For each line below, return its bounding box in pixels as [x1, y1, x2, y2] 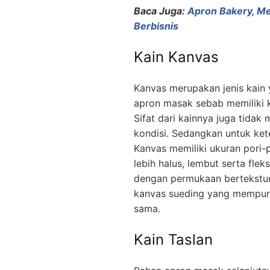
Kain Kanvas [134, 48, 219, 66]
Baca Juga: [134, 4, 187, 17]
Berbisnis [134, 19, 178, 32]
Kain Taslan [134, 230, 213, 248]
